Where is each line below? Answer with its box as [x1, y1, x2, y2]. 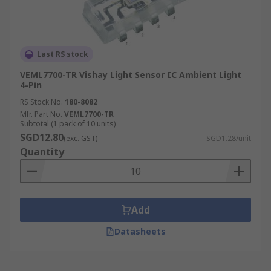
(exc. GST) [64, 133, 97, 143]
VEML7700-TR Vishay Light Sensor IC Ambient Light [20, 69, 241, 80]
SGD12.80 [20, 131, 64, 144]
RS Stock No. [20, 97, 63, 107]
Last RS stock [37, 49, 88, 59]
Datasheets [114, 226, 166, 237]
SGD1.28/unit [206, 133, 251, 143]
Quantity [20, 145, 64, 158]
